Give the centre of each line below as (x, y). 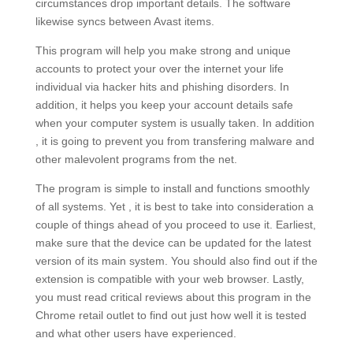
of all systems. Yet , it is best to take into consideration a (174, 206)
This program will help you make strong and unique (163, 50)
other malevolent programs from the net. (136, 159)
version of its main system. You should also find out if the (176, 261)
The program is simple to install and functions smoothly (172, 188)
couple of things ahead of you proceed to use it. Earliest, (175, 225)
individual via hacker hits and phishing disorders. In (162, 87)
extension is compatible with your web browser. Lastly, (169, 279)
